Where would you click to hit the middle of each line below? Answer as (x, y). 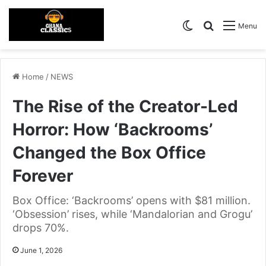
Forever (43, 176)
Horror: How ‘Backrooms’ (113, 130)
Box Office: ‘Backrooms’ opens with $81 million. (132, 201)
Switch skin (218, 25)
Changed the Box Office (109, 153)
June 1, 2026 (41, 251)
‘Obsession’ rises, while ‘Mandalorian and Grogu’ (132, 214)
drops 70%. (41, 228)
